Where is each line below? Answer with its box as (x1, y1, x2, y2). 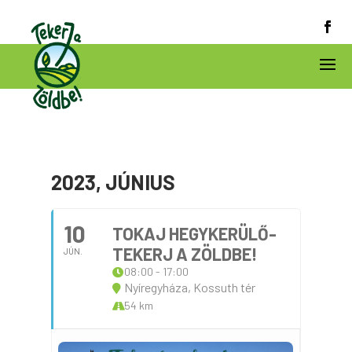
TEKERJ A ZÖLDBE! (112, 244, 258, 264)
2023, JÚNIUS (50, 170, 175, 194)
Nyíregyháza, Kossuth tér (123, 280, 255, 295)
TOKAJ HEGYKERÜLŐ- (112, 223, 277, 244)
